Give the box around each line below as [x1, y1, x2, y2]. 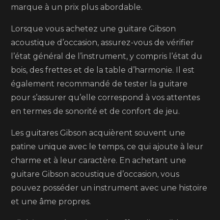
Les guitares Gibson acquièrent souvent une [11, 128, 186, 137]
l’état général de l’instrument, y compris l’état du [11, 52, 203, 61]
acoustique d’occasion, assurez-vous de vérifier [11, 38, 194, 47]
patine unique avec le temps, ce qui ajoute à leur [11, 142, 204, 151]
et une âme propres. [11, 197, 91, 206]
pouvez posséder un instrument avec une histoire [11, 183, 208, 192]
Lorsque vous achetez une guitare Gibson [11, 24, 176, 33]
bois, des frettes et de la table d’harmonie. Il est [11, 65, 195, 75]
